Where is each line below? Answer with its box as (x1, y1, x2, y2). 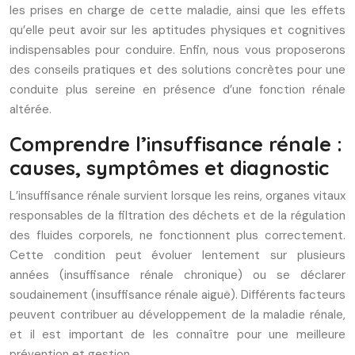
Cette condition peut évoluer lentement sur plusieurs (10, 247, 345, 263)
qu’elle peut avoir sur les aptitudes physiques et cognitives (10, 22, 345, 38)
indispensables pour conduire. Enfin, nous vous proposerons (10, 42, 345, 58)
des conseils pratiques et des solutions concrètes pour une (10, 62, 345, 78)
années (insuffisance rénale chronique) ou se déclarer (10, 267, 345, 283)
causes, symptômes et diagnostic (10, 155, 329, 180)
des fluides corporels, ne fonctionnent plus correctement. (10, 227, 345, 243)
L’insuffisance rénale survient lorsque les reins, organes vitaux (10, 188, 345, 204)
